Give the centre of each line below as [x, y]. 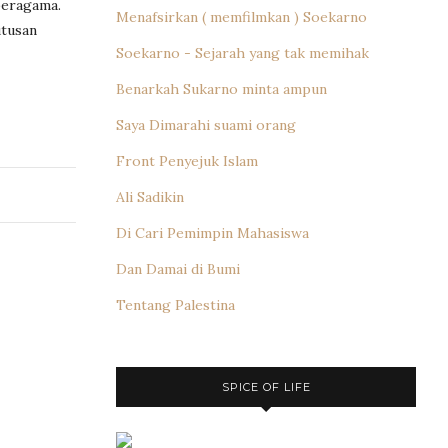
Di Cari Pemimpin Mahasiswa [212, 232]
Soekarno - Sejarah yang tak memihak [242, 52]
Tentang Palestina [175, 304]
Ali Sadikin [150, 196]
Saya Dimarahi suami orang [206, 124]
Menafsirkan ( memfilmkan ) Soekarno [241, 16]
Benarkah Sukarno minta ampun [221, 88]
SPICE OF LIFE [266, 386]
